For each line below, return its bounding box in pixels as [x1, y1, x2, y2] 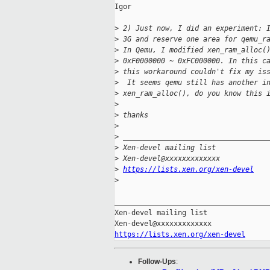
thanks [119, 111, 148, 120]
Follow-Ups [138, 257, 176, 266]
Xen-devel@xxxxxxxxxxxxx [119, 154, 220, 163]
